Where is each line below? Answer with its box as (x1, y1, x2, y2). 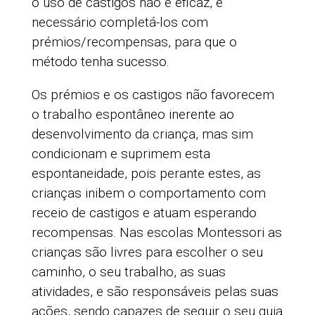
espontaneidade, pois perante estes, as (31, 165, 261, 182)
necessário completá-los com (31, 14, 208, 31)
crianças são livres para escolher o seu (31, 244, 263, 261)
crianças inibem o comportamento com (31, 185, 266, 202)
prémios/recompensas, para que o (31, 34, 237, 51)
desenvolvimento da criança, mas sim (31, 126, 253, 143)
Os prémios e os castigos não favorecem (31, 86, 274, 103)
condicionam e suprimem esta (31, 146, 210, 162)
